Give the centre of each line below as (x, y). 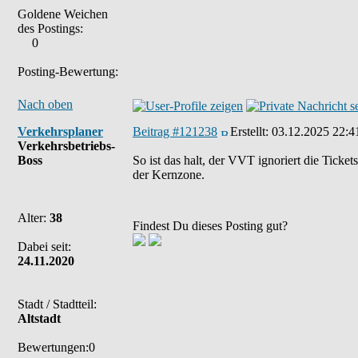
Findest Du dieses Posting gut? (210, 226)
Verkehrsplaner (60, 131)
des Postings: (50, 28)
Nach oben (45, 104)
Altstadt (39, 318)
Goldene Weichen (63, 14)
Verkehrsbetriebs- (66, 146)
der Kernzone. (169, 175)
